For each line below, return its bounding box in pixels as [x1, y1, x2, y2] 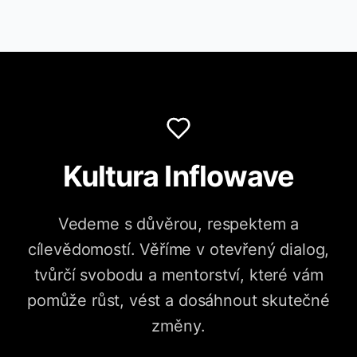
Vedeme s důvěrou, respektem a [57, 214, 300, 233]
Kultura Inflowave [62, 159, 295, 194]
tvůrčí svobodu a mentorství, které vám [33, 265, 324, 284]
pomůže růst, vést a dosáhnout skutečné [27, 291, 330, 310]
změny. [151, 316, 206, 335]
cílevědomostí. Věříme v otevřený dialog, [27, 240, 330, 259]
